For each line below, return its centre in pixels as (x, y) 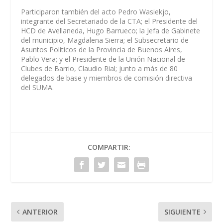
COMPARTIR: (109, 147)
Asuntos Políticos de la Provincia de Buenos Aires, (102, 50)
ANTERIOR (40, 212)
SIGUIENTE (182, 212)
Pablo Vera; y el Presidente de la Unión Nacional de (103, 59)
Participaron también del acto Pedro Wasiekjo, (96, 12)
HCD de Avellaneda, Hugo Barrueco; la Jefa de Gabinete (111, 31)
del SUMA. (38, 88)
